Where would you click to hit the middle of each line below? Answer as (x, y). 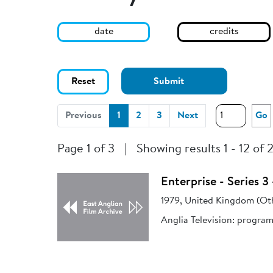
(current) (139, 115)
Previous (84, 116)
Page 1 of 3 (86, 150)
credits (224, 32)
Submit (169, 82)
